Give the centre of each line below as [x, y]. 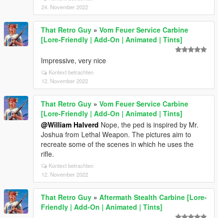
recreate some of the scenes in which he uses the [117, 144]
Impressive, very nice [73, 60]
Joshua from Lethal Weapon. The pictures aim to [116, 134]
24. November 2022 [65, 7]
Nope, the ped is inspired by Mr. [149, 124]
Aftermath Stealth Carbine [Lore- [153, 197]
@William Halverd [70, 124]
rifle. [47, 154]
